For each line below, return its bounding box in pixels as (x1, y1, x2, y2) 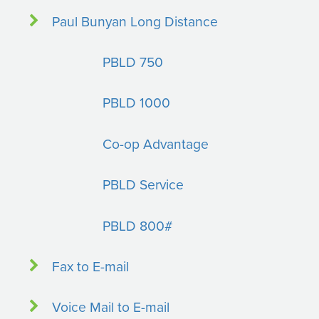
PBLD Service (103, 174, 184, 194)
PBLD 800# (103, 215, 173, 235)
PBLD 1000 (103, 93, 171, 113)
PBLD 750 (103, 51, 164, 71)
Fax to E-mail (51, 256, 129, 276)
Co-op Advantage (103, 133, 209, 153)
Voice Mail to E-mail (51, 297, 169, 317)
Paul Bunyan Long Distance (51, 11, 218, 31)
